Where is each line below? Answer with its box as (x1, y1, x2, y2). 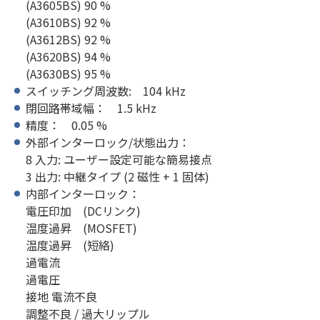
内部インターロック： (26, 185, 140, 202)
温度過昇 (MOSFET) (26, 219, 137, 236)
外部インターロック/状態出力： (26, 134, 190, 151)
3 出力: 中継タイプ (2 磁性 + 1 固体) (26, 168, 209, 185)
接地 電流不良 (26, 288, 97, 305)
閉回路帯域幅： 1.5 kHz (26, 99, 156, 116)
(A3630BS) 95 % (26, 65, 111, 82)
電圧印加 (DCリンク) (26, 202, 141, 219)
